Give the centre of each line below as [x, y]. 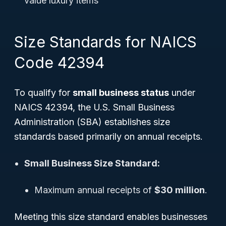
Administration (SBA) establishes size [92, 122]
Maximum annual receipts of [94, 190]
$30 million [180, 190]
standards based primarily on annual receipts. [108, 136]
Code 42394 [59, 63]
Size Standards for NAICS [105, 42]
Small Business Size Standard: [92, 163]
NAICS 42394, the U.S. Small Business [94, 107]
